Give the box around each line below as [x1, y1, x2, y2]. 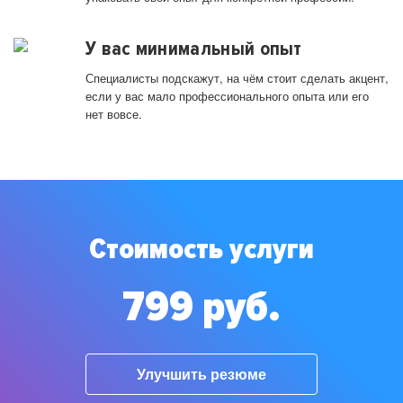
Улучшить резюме [137, 363, 266, 384]
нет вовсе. [85, 105, 142, 123]
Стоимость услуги [89, 232, 314, 268]
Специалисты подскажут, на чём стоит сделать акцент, [85, 69, 389, 87]
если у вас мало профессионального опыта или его [85, 87, 369, 105]
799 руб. [122, 281, 281, 334]
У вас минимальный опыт [85, 37, 302, 61]
